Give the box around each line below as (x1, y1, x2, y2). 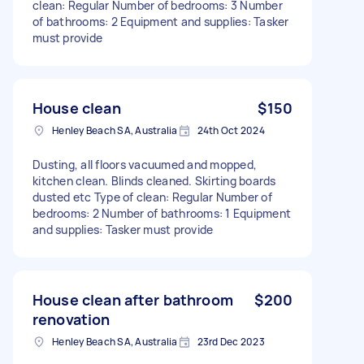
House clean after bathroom (32, 289, 233, 310)
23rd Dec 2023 (197, 334, 265, 349)
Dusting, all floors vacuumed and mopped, (32, 156, 257, 172)
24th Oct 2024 (197, 123, 265, 137)
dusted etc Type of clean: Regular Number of (32, 188, 272, 205)
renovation (32, 309, 110, 329)
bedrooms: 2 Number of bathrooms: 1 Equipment (32, 205, 291, 221)
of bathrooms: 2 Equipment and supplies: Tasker (32, 13, 289, 29)
